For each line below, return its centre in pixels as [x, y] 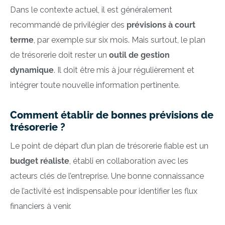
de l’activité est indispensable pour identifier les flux [104, 191]
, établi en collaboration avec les [129, 161]
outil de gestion [139, 55]
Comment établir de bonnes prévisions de [112, 115]
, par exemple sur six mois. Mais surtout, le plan [120, 40]
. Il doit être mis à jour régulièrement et [124, 70]
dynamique [32, 70]
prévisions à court [161, 25]
